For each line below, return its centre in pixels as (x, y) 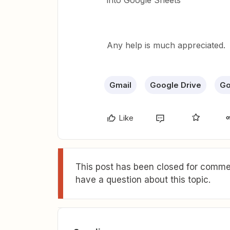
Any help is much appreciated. (166, 45)
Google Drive (176, 85)
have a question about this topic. (143, 180)
